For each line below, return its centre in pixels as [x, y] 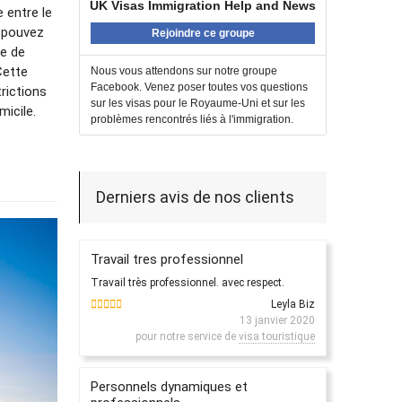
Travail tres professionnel [167, 259]
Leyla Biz [293, 304]
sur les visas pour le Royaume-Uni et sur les [198, 103]
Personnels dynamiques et [169, 386]
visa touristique [277, 336]
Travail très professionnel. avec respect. [188, 282]
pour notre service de [187, 336]
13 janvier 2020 [277, 320]
